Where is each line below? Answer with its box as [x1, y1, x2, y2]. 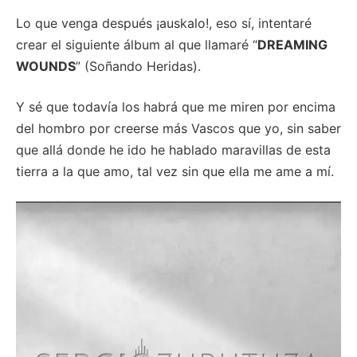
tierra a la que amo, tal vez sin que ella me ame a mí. [16, 163, 334, 179]
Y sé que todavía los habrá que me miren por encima [16, 98, 335, 115]
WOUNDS [16, 57, 76, 74]
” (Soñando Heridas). [76, 57, 201, 74]
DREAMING [257, 36, 328, 53]
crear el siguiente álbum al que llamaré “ [16, 36, 257, 53]
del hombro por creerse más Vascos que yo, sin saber [16, 120, 341, 136]
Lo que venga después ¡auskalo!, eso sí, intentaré [16, 14, 312, 31]
